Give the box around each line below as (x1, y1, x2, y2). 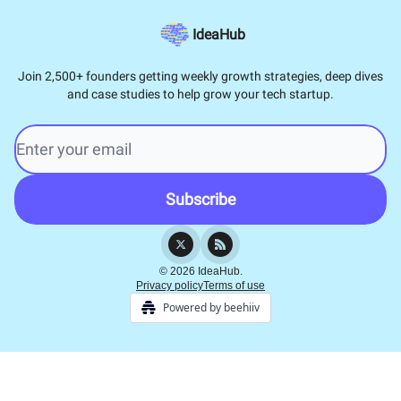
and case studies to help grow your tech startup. (67, 87, 334, 101)
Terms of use (203, 279, 265, 292)
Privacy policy (136, 279, 203, 292)
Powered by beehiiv (163, 300, 260, 315)
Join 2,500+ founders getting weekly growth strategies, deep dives (18, 69, 383, 83)
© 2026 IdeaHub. (158, 265, 243, 277)
